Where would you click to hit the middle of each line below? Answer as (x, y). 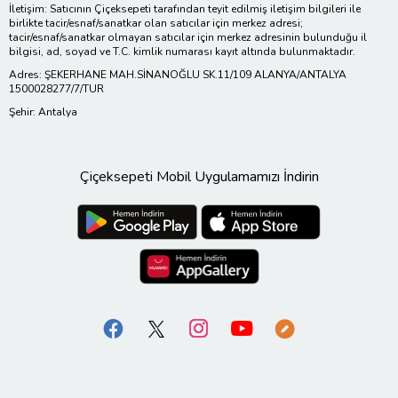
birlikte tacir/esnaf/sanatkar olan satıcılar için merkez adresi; (156, 24)
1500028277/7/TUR (56, 89)
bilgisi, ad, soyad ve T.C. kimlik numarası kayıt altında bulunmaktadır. (182, 52)
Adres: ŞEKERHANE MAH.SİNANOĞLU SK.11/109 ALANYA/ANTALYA (178, 75)
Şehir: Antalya (43, 112)
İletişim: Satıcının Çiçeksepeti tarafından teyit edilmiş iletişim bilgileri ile (185, 9)
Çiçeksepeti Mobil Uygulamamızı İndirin (199, 177)
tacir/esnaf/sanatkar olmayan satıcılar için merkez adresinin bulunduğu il (188, 38)
